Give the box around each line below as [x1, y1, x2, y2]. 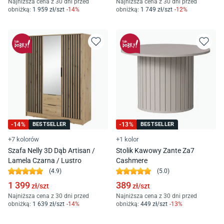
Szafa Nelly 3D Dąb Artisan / [8, 146, 95, 154]
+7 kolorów [8, 135, 39, 143]
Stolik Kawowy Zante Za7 [116, 146, 194, 154]
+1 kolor [116, 135, 138, 143]
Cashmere [116, 156, 147, 164]
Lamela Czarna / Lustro [8, 156, 81, 164]
